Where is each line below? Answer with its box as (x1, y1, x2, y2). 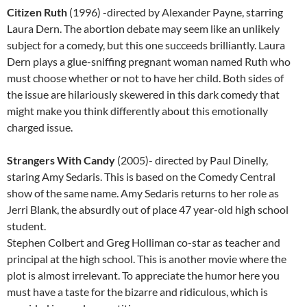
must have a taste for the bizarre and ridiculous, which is (7, 285, 268, 299)
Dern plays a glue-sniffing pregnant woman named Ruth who (7, 55, 291, 69)
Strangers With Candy (7, 153, 115, 167)
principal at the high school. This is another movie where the (7, 252, 286, 266)
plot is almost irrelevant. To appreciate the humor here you (7, 269, 280, 282)
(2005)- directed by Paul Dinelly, (115, 153, 268, 167)
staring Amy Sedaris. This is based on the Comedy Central (7, 170, 275, 184)
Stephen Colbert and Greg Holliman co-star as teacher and (7, 236, 280, 249)
